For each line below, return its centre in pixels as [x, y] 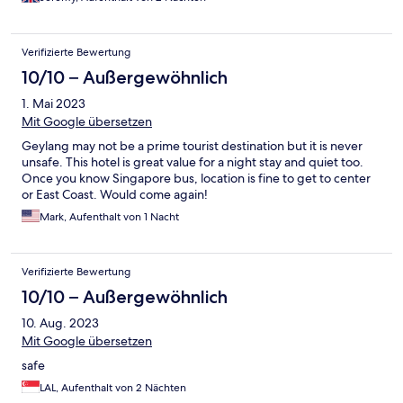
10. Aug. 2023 [60, 323]
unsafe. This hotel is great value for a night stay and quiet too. [193, 162]
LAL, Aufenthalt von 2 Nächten [113, 388]
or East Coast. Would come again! [115, 195]
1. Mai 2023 [54, 104]
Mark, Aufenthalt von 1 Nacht [109, 217]
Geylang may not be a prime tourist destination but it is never [192, 146]
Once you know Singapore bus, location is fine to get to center [196, 179]
